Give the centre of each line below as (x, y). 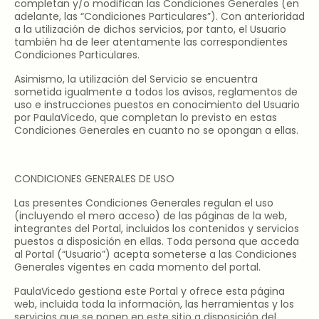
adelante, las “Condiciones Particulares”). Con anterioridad (159, 16)
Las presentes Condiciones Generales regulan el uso (144, 203)
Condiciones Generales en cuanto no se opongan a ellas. (156, 130)
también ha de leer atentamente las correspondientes (151, 42)
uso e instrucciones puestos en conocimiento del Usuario (157, 105)
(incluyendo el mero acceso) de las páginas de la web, (151, 216)
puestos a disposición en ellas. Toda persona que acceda (157, 241)
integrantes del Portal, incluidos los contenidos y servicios (157, 229)
